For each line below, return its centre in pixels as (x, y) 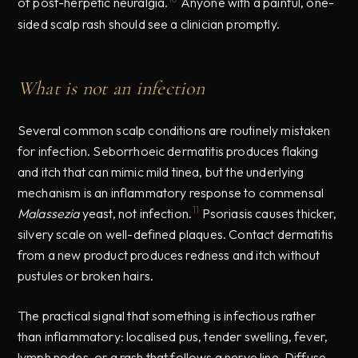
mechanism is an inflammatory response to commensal (171, 192)
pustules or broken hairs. (86, 275)
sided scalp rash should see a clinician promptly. (149, 24)
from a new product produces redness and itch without (169, 255)
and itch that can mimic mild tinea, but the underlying (161, 171)
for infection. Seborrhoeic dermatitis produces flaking (168, 151)
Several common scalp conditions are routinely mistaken (174, 130)
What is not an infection (111, 88)
